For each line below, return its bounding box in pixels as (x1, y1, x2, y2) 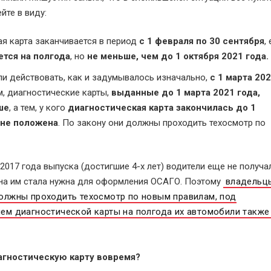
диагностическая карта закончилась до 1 (67, 102, 256, 113)
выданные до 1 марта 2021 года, (111, 87, 260, 98)
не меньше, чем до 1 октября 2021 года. (87, 51, 269, 62)
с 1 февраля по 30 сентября (139, 36, 264, 47)
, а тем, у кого (8, 102, 68, 113)
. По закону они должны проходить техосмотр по (57, 117, 266, 128)
